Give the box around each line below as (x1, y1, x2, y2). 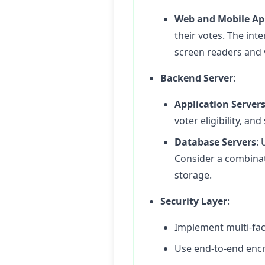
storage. (174, 169, 212, 182)
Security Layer (160, 195, 227, 208)
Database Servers (174, 135, 256, 148)
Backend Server (160, 72, 233, 85)
